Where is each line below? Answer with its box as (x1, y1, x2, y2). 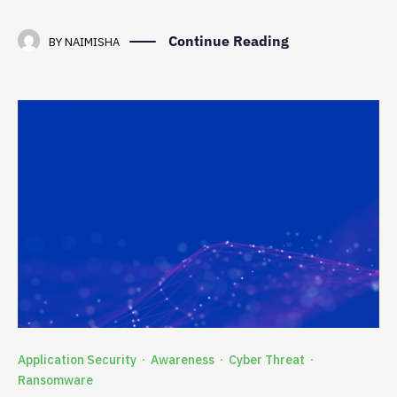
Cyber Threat (229, 352, 305, 369)
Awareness (151, 352, 214, 369)
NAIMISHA (65, 35, 120, 51)
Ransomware (18, 372, 93, 389)
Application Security (18, 352, 136, 369)
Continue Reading (168, 32, 289, 51)
